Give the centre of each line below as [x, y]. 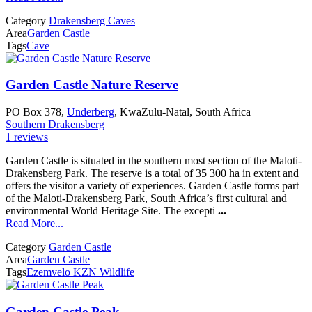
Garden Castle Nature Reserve [92, 85]
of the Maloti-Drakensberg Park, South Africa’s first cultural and [146, 198]
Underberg [91, 111]
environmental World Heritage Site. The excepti [112, 210]
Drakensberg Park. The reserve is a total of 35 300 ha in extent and [152, 173]
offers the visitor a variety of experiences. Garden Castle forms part [152, 185]
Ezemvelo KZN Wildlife [80, 272]
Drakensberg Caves [92, 20]
